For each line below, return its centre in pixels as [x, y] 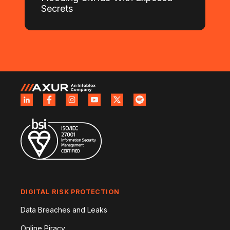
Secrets [57, 8]
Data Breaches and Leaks [64, 209]
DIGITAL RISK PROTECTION [70, 191]
